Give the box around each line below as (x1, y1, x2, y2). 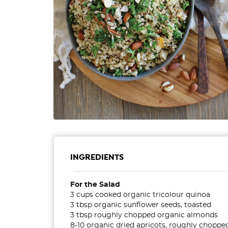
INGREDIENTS (70, 152, 124, 163)
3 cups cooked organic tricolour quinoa (70, 191, 210, 198)
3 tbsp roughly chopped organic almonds (70, 211, 218, 219)
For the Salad (70, 181, 120, 188)
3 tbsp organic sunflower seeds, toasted (70, 201, 211, 209)
